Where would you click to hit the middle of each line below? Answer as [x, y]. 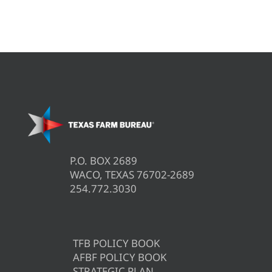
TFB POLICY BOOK [117, 243]
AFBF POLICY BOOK [120, 257]
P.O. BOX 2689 [104, 161]
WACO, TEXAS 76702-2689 [132, 175]
